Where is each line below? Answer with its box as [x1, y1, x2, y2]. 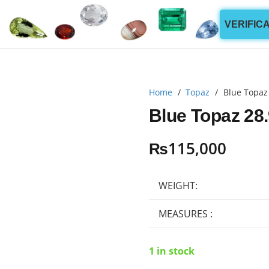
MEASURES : [159, 207, 213, 220]
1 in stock [149, 244, 195, 258]
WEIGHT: [159, 178, 198, 192]
